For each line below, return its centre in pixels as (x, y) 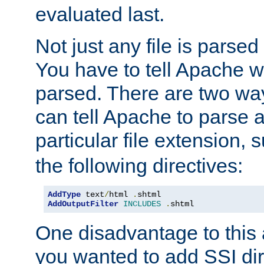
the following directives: (139, 166)
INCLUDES (142, 204)
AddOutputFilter (83, 204)
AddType (64, 195)
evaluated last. (100, 14)
